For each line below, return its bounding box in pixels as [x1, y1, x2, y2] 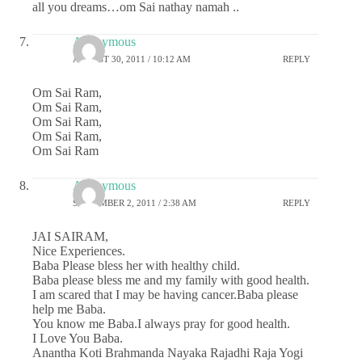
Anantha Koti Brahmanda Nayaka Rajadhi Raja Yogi [32, 345, 303, 360]
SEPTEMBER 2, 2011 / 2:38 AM [73, 198, 196, 208]
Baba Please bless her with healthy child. [32, 258, 240, 272]
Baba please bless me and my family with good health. [32, 272, 309, 287]
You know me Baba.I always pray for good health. [32, 316, 290, 330]
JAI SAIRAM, [32, 229, 108, 243]
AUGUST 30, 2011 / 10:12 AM [73, 54, 191, 65]
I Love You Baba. [32, 330, 123, 345]
